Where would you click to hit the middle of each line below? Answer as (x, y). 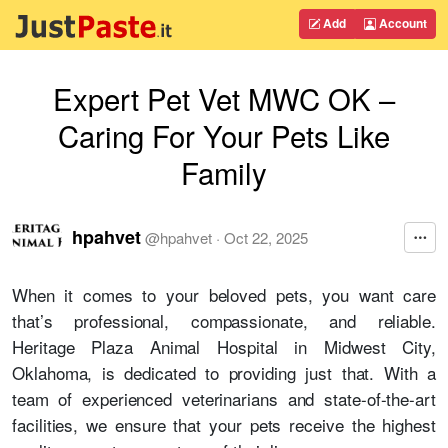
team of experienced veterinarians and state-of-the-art (224, 398)
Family (224, 172)
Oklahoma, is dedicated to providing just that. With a (224, 372)
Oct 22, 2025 (266, 237)
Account (401, 23)
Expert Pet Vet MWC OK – (224, 98)
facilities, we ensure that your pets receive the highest (224, 424)
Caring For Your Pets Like (224, 135)
